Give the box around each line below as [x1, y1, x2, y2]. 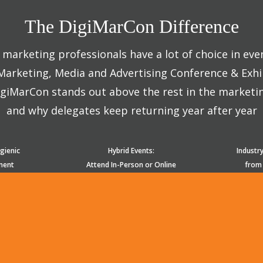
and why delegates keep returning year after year [6, 103, 257, 118]
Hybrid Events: [108, 146, 154, 156]
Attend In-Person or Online [86, 160, 176, 170]
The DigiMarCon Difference [24, 16, 239, 38]
